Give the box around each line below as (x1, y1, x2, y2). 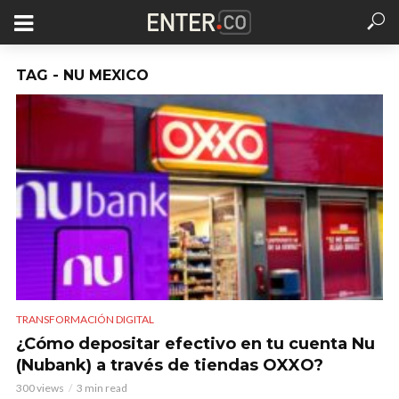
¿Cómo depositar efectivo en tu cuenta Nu (16, 334, 375, 354)
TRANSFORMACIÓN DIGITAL (16, 313, 154, 327)
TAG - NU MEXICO (16, 67, 149, 84)
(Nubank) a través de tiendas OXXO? (16, 355, 323, 376)
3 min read (77, 381, 127, 395)
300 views (16, 381, 64, 395)
